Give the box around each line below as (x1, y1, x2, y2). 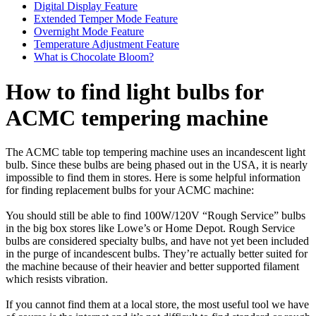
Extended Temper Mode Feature (34, 13, 178, 25)
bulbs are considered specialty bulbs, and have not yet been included (6, 235, 309, 248)
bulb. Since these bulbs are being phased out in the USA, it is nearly (6, 159, 308, 171)
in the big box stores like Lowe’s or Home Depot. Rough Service (6, 222, 295, 235)
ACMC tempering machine (6, 104, 268, 130)
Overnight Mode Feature (34, 25, 144, 38)
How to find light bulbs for (6, 78, 263, 104)
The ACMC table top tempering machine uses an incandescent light (6, 146, 305, 159)
